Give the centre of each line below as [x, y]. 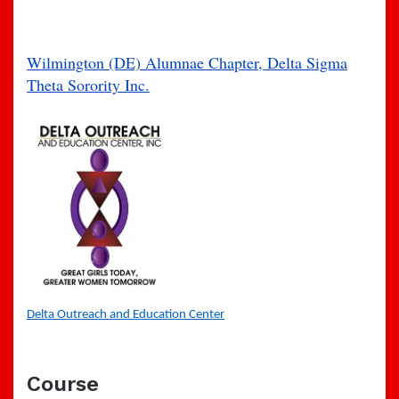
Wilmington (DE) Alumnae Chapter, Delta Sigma [187, 62]
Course [63, 384]
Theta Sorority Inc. [88, 85]
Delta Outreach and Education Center [126, 315]
